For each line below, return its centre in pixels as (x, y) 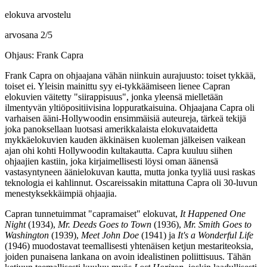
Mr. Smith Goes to (218, 224)
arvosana (23, 35)
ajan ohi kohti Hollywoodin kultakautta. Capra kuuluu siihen (119, 150)
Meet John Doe (110, 235)
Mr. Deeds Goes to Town (105, 224)
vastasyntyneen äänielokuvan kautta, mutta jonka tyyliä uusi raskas (130, 172)
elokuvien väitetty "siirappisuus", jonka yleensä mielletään (114, 97)
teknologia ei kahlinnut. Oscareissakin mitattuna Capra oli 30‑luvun (131, 182)
